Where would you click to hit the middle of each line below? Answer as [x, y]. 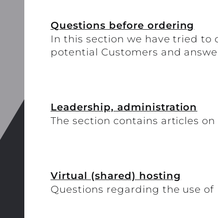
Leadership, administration [124, 107]
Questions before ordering [122, 26]
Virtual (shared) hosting [116, 175]
